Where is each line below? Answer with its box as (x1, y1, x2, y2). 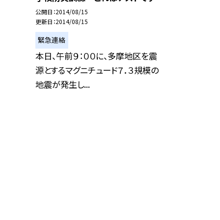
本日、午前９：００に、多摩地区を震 (35, 49, 157, 62)
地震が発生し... (35, 78, 90, 90)
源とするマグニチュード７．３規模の (35, 63, 159, 76)
